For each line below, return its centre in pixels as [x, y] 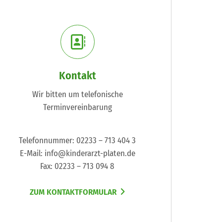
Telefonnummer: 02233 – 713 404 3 [77, 141]
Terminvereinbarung [77, 108]
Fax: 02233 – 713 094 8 [77, 166]
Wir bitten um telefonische [77, 95]
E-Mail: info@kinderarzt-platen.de [77, 154]
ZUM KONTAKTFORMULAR [73, 192]
